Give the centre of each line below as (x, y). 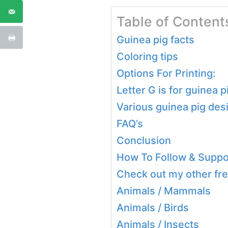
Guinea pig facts (155, 40)
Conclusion (144, 141)
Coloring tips (147, 57)
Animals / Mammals (164, 191)
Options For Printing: (166, 74)
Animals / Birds (153, 208)
